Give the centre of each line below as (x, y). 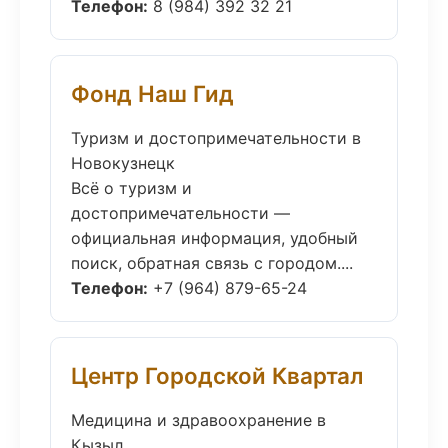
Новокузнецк (123, 163)
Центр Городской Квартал (217, 375)
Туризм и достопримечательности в (216, 138)
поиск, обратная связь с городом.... (212, 263)
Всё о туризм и (131, 188)
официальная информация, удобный (214, 238)
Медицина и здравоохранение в (198, 420)
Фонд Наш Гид (152, 93)
